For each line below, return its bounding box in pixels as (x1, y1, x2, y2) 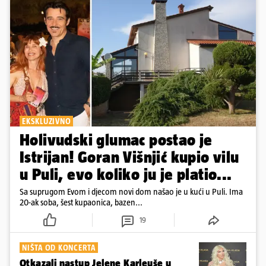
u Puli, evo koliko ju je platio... (20, 165, 232, 184)
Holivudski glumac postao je (20, 131, 213, 150)
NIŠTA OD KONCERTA (22, 243, 96, 253)
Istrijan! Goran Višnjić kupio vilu (20, 148, 239, 167)
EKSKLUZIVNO (22, 116, 71, 126)
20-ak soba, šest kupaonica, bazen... (20, 197, 142, 208)
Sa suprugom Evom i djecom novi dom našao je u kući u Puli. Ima (20, 186, 243, 197)
